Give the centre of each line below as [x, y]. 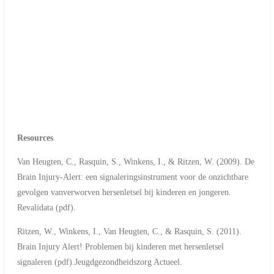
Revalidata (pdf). [46, 207]
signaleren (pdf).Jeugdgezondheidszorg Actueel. [99, 262]
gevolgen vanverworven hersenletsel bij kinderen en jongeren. [124, 192]
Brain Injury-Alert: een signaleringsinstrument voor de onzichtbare [132, 177]
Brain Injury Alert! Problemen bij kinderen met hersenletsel [120, 246]
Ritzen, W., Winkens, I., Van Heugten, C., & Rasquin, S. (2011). [129, 231]
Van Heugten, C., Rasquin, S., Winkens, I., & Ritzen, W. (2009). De [135, 161]
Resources [35, 138]
